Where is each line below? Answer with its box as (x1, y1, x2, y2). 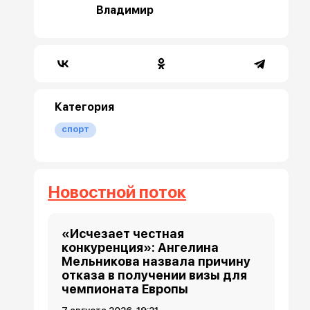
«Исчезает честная (62, 226, 185, 241)
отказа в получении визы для (62, 268, 248, 283)
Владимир (96, 3, 154, 17)
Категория (55, 100, 115, 114)
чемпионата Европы (62, 282, 189, 297)
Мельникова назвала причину (62, 254, 251, 269)
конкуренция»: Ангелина (62, 240, 219, 255)
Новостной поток (48, 182, 187, 203)
